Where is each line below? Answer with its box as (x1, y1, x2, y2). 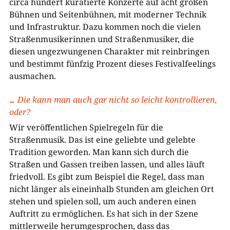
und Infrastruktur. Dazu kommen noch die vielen (9, 21, 201, 32)
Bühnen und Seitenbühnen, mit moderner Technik (9, 8, 206, 20)
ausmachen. (9, 70, 56, 82)
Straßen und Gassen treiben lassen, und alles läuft (9, 158, 205, 170)
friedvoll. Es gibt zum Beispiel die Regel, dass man (9, 170, 204, 182)
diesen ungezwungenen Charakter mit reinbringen (9, 45, 209, 57)
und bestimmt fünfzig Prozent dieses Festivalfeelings (9, 57, 216, 69)
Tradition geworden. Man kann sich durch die (9, 146, 189, 158)
